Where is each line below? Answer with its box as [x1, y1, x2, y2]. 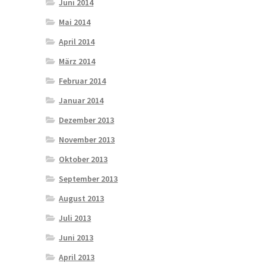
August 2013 [59, 192, 104, 204]
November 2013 [59, 134, 115, 145]
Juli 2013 [59, 212, 91, 223]
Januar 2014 [59, 94, 104, 106]
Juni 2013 [59, 232, 94, 243]
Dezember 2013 [59, 114, 115, 125]
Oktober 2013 [59, 153, 108, 164]
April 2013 [59, 251, 95, 262]
